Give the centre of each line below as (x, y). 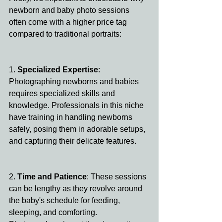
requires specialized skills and (63, 94)
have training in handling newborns (72, 117)
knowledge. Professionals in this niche (77, 106)
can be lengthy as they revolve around (77, 189)
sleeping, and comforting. (54, 213)
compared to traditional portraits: (65, 34)
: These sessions (117, 177)
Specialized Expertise (58, 70)
